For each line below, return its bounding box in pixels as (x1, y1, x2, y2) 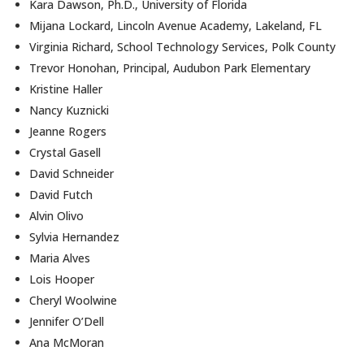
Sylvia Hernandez (29, 229, 120, 245)
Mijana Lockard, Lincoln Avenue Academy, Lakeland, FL (29, 18, 323, 33)
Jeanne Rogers (29, 123, 107, 139)
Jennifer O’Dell (29, 314, 105, 329)
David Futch (29, 187, 93, 202)
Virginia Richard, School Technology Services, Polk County (29, 39, 336, 54)
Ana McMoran (29, 335, 105, 350)
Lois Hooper (29, 271, 95, 287)
